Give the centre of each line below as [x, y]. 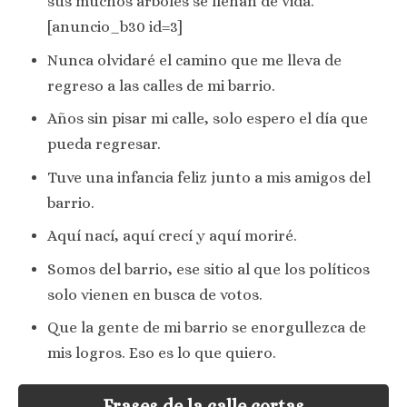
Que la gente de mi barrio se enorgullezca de [207, 328]
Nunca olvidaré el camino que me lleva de [194, 60]
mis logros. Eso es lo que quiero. [162, 353]
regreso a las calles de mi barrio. [161, 85]
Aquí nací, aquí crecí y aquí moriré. [172, 236]
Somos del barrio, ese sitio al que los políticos [208, 269]
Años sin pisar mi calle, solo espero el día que [208, 119]
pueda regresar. [104, 144]
